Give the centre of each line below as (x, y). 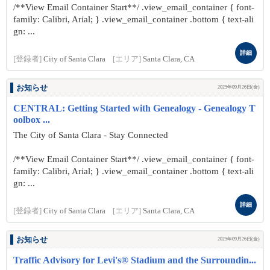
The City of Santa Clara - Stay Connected (91, 135)
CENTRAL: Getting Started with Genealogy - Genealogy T (134, 108)
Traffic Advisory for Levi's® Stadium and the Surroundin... (135, 260)
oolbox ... (32, 120)
